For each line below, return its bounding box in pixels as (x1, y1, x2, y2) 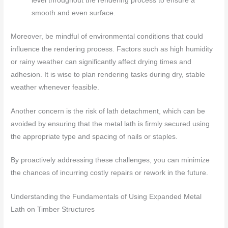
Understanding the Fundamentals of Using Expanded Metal (11, 193, 202, 201)
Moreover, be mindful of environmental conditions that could (11, 32, 204, 40)
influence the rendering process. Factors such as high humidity (11, 45, 213, 53)
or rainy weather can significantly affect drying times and (11, 58, 192, 66)
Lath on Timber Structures (11, 206, 95, 214)
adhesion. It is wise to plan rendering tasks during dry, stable (11, 70, 206, 78)
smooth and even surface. (32, 9, 116, 17)
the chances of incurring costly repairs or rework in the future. (11, 169, 209, 177)
